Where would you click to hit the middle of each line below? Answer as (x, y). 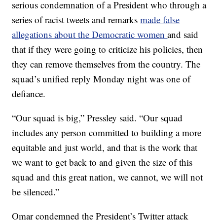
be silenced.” (36, 192)
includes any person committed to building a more (107, 132)
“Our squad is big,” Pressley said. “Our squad (97, 118)
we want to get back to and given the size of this (102, 162)
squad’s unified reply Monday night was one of (101, 79)
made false (160, 19)
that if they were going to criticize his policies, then (108, 49)
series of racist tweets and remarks (76, 19)
